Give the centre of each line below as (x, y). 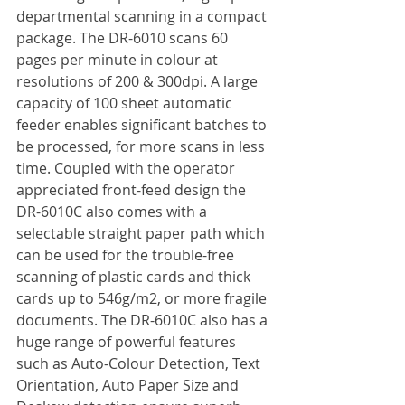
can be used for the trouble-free (127, 255)
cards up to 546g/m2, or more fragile (143, 299)
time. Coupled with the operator (127, 169)
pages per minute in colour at (119, 60)
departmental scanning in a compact (143, 17)
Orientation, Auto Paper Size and (129, 386)
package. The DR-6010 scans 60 (124, 38)
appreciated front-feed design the (133, 190)
